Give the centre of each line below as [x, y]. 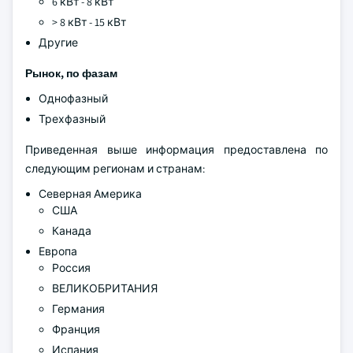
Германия [78, 309]
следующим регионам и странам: [115, 169]
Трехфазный [72, 119]
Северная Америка [90, 194]
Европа [58, 251]
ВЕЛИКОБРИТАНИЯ [105, 288]
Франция [76, 329]
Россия [71, 268]
